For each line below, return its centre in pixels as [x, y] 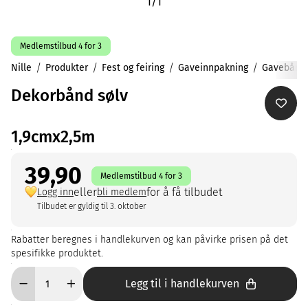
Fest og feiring [133, 68]
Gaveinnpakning [213, 68]
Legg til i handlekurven [182, 284]
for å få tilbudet [184, 192]
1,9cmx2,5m [53, 137]
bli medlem [122, 192]
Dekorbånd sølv [69, 96]
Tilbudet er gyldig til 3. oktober [91, 206]
